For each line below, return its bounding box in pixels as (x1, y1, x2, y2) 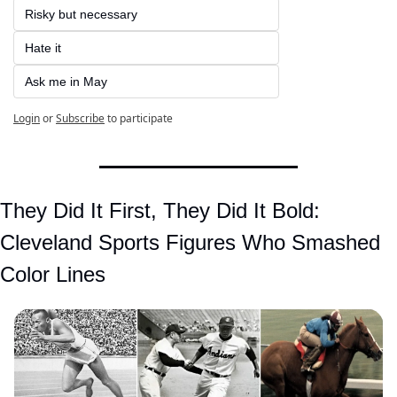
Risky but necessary (25, 7, 144, 22)
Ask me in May (25, 74, 107, 90)
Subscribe (56, 111, 105, 127)
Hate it (25, 41, 68, 56)
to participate (107, 111, 173, 127)
